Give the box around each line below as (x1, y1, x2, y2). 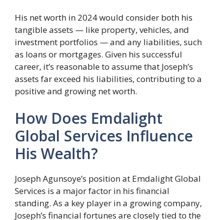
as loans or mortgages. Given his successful (15, 48, 182, 60)
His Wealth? (15, 143, 98, 164)
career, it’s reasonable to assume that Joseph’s (15, 60, 193, 72)
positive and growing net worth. (15, 85, 137, 97)
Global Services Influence (15, 126, 193, 146)
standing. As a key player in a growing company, (15, 197, 202, 209)
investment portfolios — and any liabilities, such (15, 36, 202, 48)
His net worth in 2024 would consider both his (15, 11, 192, 23)
